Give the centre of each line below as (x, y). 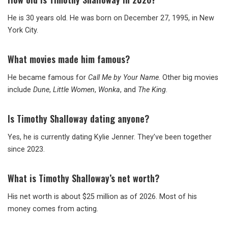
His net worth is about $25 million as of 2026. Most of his (102, 197)
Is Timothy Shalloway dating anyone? (78, 119)
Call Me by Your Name (123, 78)
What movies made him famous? (69, 59)
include (20, 90)
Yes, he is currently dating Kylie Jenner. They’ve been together (110, 137)
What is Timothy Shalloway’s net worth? (83, 178)
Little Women (74, 90)
